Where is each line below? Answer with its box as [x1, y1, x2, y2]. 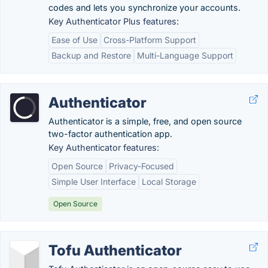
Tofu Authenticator [48, 242, 182, 259]
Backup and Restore [51, 50, 131, 60]
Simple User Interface [51, 176, 136, 187]
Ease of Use [51, 35, 98, 45]
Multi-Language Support [137, 50, 233, 60]
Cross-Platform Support [103, 35, 196, 45]
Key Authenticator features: [48, 142, 159, 153]
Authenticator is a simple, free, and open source [48, 116, 242, 126]
